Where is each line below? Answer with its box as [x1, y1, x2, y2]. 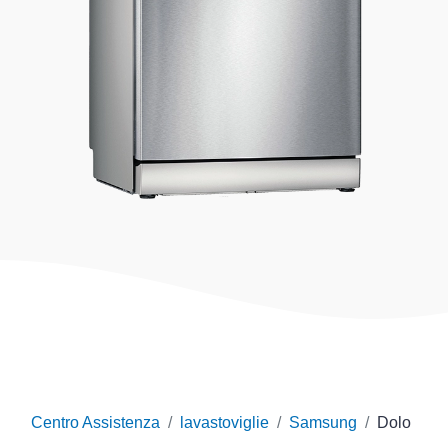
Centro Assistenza [31, 414, 160, 432]
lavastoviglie [180, 414, 269, 432]
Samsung [289, 414, 357, 432]
